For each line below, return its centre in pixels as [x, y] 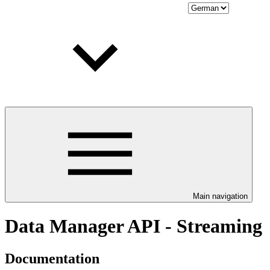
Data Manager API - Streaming [133, 226]
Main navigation [220, 196]
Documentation [52, 258]
